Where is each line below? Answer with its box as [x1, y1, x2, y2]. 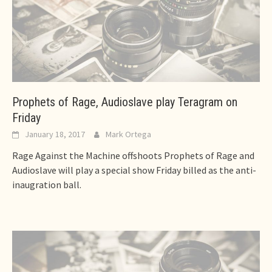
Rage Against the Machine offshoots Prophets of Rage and [12, 149, 254, 161]
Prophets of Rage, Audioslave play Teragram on [12, 94, 237, 109]
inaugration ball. [12, 178, 81, 191]
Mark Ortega [106, 128, 151, 140]
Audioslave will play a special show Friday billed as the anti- [12, 163, 256, 176]
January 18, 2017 [25, 128, 85, 140]
